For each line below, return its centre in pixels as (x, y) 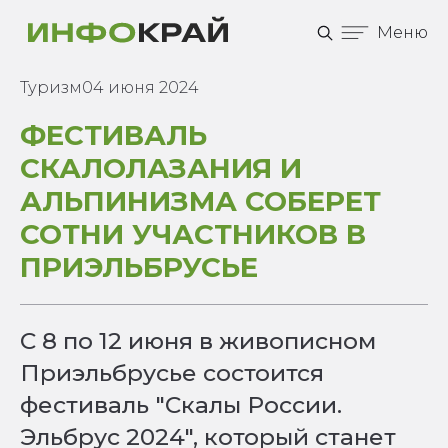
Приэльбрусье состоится (172, 373)
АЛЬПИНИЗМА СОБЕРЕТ (200, 201)
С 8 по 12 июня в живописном (198, 341)
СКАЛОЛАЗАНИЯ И (161, 168)
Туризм (51, 87)
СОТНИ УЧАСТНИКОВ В (193, 234)
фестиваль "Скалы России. (181, 405)
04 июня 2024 (140, 87)
